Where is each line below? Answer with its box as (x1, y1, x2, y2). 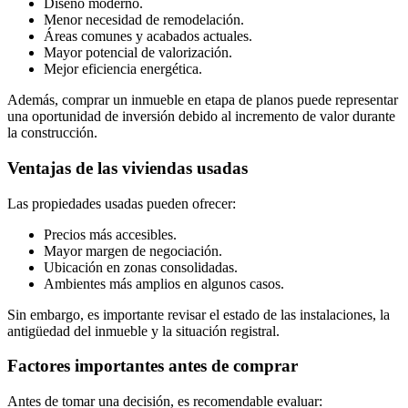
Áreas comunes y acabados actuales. (44, 28, 252, 45)
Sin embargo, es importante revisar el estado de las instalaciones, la (7, 306, 390, 322)
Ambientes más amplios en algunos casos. (44, 275, 284, 291)
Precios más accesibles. (44, 226, 177, 242)
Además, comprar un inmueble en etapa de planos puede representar (7, 92, 398, 108)
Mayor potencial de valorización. (44, 45, 232, 61)
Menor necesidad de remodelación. (44, 12, 244, 28)
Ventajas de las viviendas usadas (7, 158, 248, 178)
